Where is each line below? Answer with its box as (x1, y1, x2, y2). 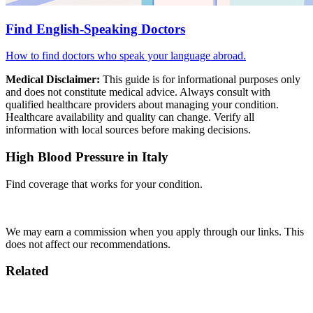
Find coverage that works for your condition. (6, 177, 203, 190)
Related (6, 263, 49, 279)
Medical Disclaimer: (6, 73, 100, 86)
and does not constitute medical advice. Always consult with (6, 86, 270, 99)
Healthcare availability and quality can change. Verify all (6, 111, 254, 124)
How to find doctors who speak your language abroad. (6, 50, 246, 62)
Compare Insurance (6, 201, 92, 214)
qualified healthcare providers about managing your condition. (6, 99, 279, 111)
